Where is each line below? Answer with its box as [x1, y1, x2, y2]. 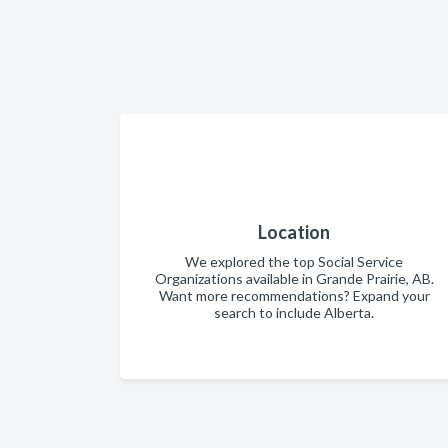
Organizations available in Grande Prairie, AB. [154, 270, 434, 287]
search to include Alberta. [214, 304, 374, 321]
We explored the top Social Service [185, 253, 403, 270]
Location [258, 221, 330, 243]
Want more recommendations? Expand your [158, 287, 430, 304]
